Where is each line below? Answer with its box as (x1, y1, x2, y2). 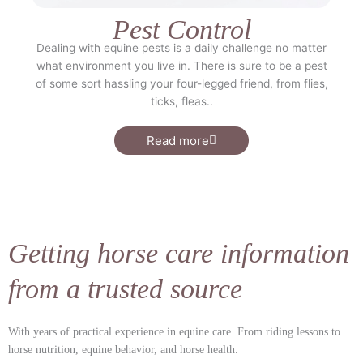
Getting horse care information (8, 238, 349, 269)
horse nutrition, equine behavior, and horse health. (8, 344, 238, 357)
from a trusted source (8, 274, 242, 305)
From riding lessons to (237, 326, 340, 339)
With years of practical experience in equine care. (8, 326, 237, 339)
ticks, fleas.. (150, 95, 213, 109)
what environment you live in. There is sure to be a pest (36, 59, 327, 73)
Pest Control (112, 15, 251, 45)
